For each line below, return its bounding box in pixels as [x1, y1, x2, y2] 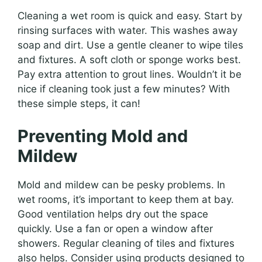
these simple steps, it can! [18, 98, 140, 110]
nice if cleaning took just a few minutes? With [18, 83, 230, 95]
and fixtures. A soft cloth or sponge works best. [18, 54, 241, 66]
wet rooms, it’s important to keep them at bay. [18, 193, 234, 205]
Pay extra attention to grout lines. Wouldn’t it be [18, 68, 242, 81]
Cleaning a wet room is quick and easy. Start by [18, 10, 242, 22]
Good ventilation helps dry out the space [18, 208, 208, 220]
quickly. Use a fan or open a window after [18, 222, 213, 235]
